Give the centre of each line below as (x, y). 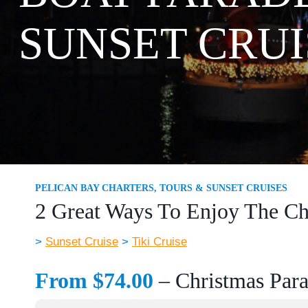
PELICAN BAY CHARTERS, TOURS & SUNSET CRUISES (161, 187)
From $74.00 (94, 280)
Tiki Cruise (159, 241)
